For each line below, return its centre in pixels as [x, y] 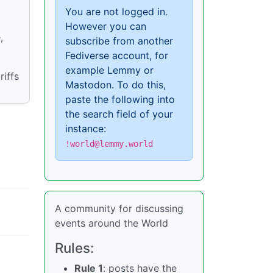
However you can [106, 26]
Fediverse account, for [117, 55]
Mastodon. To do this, [115, 84]
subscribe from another [119, 41]
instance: [86, 128]
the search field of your [119, 114]
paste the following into [120, 99]
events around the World [112, 223]
